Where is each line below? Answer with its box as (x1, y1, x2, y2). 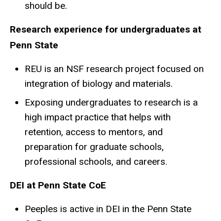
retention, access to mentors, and (25, 126, 163, 138)
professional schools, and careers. (25, 156, 167, 168)
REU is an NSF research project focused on (25, 63, 204, 75)
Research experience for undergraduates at (10, 24, 201, 36)
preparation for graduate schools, (25, 141, 164, 153)
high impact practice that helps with (25, 111, 171, 123)
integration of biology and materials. (25, 78, 173, 90)
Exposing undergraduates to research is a (25, 97, 198, 109)
